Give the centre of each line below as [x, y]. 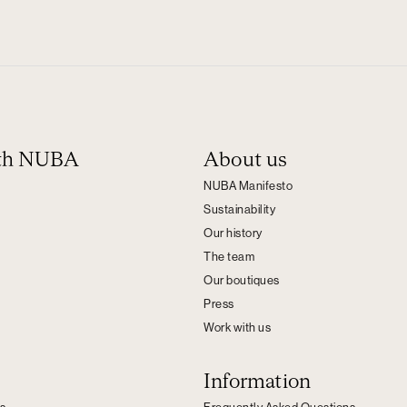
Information [258, 383]
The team [229, 257]
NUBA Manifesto [248, 186]
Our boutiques [242, 280]
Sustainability [239, 209]
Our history [233, 233]
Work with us [237, 328]
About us [246, 161]
